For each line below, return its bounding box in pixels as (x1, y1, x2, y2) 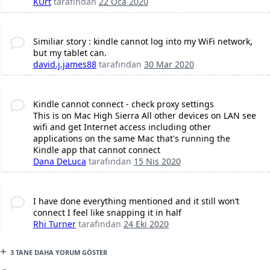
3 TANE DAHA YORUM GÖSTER (10, 248, 107, 257)
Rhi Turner (33, 218, 76, 230)
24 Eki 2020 (123, 218, 169, 230)
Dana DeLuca (33, 155, 86, 168)
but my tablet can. (33, 47, 107, 59)
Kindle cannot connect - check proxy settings (33, 98, 214, 110)
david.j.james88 (33, 58, 96, 71)
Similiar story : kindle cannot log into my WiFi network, (33, 36, 253, 48)
